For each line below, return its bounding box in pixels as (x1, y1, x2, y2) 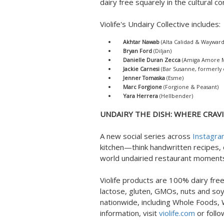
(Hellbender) (158, 92, 193, 99)
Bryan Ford (123, 47, 152, 54)
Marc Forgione (123, 83, 162, 90)
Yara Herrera (123, 92, 158, 99)
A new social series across (100, 131, 192, 141)
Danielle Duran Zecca (123, 56, 180, 63)
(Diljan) (152, 47, 171, 54)
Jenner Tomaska (123, 74, 165, 81)
